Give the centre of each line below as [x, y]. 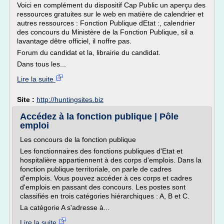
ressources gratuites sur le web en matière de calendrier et [110, 14]
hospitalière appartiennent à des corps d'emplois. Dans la [111, 160]
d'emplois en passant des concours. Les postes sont [103, 187]
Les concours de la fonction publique [78, 139]
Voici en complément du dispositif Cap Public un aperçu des [111, 5]
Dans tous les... [41, 64]
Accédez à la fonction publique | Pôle [99, 116]
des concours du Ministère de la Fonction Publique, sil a [105, 32]
